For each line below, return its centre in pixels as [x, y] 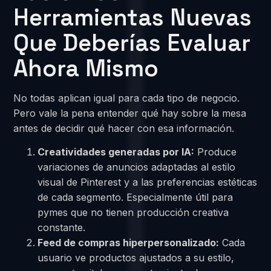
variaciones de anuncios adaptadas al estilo [137, 167]
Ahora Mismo [86, 68]
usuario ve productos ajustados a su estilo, [136, 258]
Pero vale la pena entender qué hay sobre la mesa [130, 113]
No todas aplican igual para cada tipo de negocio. [127, 98]
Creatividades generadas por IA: [116, 152]
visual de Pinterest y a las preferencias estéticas [148, 182]
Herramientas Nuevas [133, 17]
